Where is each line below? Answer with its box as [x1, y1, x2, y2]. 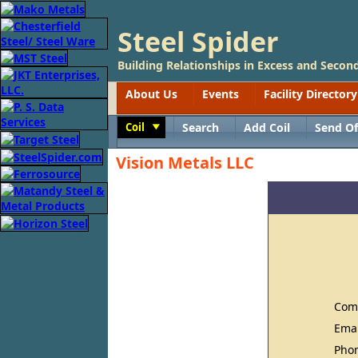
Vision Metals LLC [116, 152, 254, 173]
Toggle [161, 121, 171, 134]
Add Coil [244, 120, 291, 135]
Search [182, 120, 220, 135]
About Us [125, 86, 177, 101]
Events [202, 86, 239, 101]
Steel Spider [117, 23, 278, 60]
